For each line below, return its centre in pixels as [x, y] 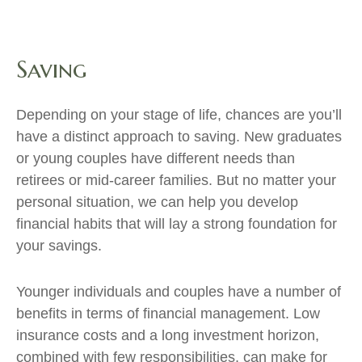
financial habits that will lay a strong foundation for [177, 224]
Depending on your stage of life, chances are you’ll [179, 115]
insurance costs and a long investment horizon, [168, 335]
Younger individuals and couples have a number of [179, 292]
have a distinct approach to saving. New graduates [179, 137]
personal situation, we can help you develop [157, 202]
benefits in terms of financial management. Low [168, 314]
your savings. [59, 246]
